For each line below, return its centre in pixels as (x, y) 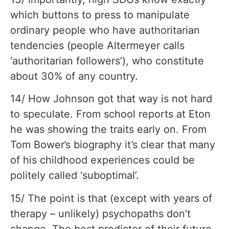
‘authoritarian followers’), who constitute (107, 61)
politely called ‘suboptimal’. (75, 176)
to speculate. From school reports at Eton (110, 114)
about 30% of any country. (74, 76)
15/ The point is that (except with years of (111, 198)
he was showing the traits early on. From (108, 130)
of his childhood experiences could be (102, 160)
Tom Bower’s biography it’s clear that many (113, 145)
